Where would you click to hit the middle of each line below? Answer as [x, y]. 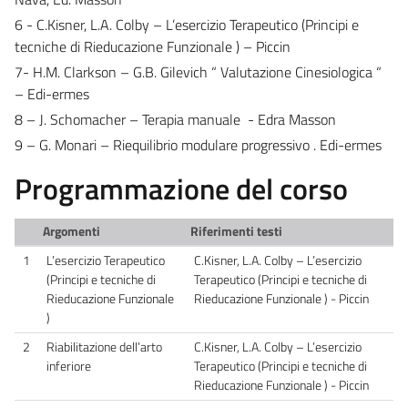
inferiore [69, 366]
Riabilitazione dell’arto [104, 347]
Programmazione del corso [181, 188]
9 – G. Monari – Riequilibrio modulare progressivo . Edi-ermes [198, 144]
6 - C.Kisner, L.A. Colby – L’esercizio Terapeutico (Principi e [187, 24]
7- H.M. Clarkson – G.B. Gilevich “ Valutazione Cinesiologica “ [198, 71]
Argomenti [71, 231]
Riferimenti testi [236, 231]
